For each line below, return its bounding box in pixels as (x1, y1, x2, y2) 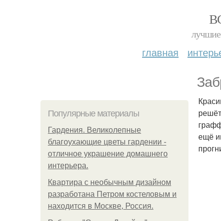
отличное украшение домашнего (48, 149, 168, 158)
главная (142, 45, 179, 59)
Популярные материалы (48, 109, 139, 118)
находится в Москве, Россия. (48, 202, 153, 210)
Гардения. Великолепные (48, 126, 141, 134)
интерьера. (48, 161, 88, 170)
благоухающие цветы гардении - (48, 138, 166, 146)
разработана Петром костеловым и (48, 190, 177, 198)
